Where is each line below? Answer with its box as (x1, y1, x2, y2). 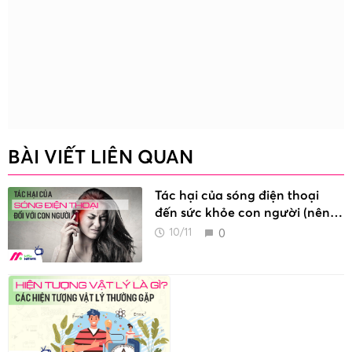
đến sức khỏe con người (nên (155, 206, 331, 219)
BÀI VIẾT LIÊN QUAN (8, 148, 193, 167)
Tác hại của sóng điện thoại (155, 189, 320, 202)
